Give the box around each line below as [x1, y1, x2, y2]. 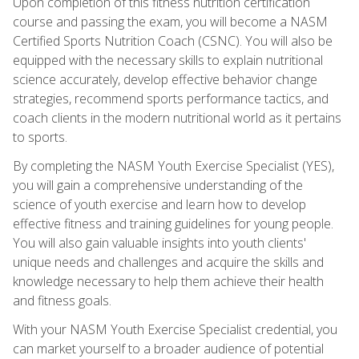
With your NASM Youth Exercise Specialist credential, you [13, 320, 337, 338]
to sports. [13, 127, 67, 146]
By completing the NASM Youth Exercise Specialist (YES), [13, 156, 334, 175]
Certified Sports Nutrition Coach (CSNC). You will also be [13, 31, 333, 50]
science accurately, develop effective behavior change [13, 70, 317, 88]
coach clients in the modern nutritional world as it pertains [13, 108, 341, 127]
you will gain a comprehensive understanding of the [13, 175, 303, 194]
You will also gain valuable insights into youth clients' [13, 233, 306, 252]
